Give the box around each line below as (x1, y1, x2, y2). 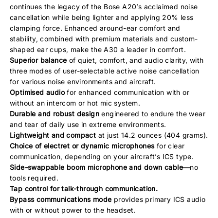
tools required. (10, 174, 59, 182)
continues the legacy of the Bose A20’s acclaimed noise (10, 2, 198, 11)
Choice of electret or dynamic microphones (10, 142, 155, 150)
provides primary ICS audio (111, 195, 206, 203)
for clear (154, 142, 185, 150)
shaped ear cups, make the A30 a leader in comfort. (10, 45, 186, 54)
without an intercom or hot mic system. (10, 99, 141, 107)
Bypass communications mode (10, 195, 112, 203)
